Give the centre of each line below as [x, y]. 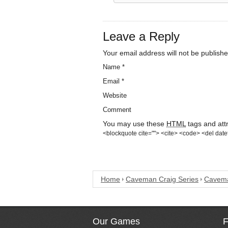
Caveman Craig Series [162, 179]
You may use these [135, 123]
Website [115, 95]
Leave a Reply [141, 36]
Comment [117, 109]
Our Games [116, 221]
